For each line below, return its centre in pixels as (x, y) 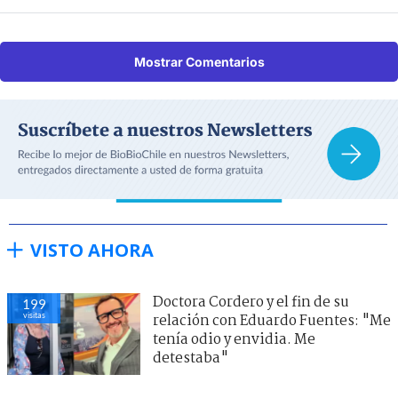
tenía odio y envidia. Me (234, 339)
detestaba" (191, 358)
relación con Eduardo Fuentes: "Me (272, 321)
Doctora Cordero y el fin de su (251, 302)
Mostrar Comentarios (199, 61)
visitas (34, 314)
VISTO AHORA (92, 250)
